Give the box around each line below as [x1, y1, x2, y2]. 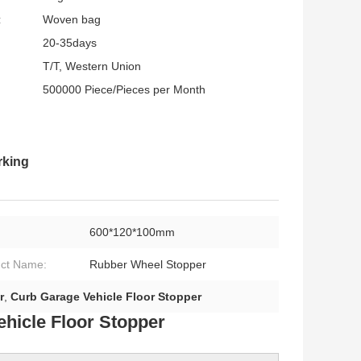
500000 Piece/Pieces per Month [43, 83, 205, 97]
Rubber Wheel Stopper [89, 258, 206, 272]
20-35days [43, 36, 97, 50]
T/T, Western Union [43, 60, 141, 73]
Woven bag [43, 13, 101, 27]
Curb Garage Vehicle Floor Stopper [10, 290, 201, 304]
